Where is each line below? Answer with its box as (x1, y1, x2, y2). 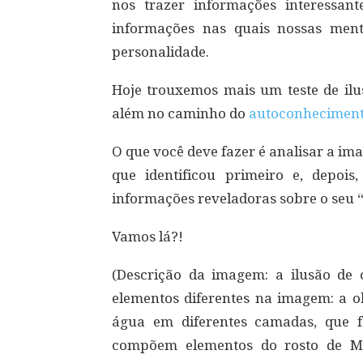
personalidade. (112, 44, 209, 60)
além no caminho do (112, 105, 249, 122)
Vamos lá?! (112, 228, 183, 245)
